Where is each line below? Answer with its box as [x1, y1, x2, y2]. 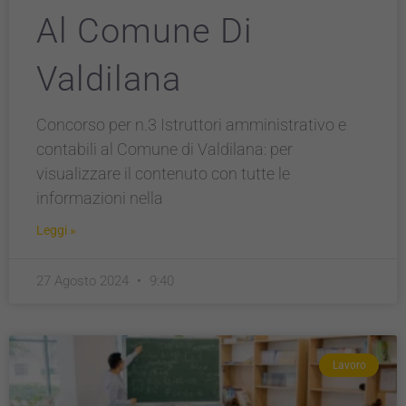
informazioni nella [36, 188, 163, 208]
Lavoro [332, 359, 366, 372]
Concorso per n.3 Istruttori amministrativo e [36, 115, 346, 134]
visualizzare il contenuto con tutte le [36, 164, 290, 183]
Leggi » [36, 223, 76, 237]
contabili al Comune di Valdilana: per [36, 140, 293, 159]
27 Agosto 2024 [36, 273, 132, 289]
